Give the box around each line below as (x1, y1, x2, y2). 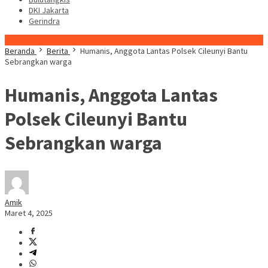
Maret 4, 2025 (5, 208, 53, 219)
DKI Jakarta (29, 5, 69, 16)
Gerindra (29, 16, 60, 26)
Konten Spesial (5, 35, 59, 45)
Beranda (5, 45, 35, 56)
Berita (47, 45, 68, 56)
